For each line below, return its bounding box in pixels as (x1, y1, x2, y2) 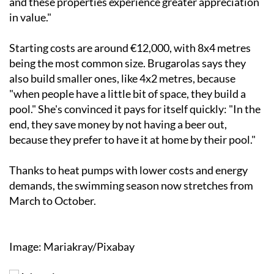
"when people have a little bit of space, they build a (9, 87, 246, 101)
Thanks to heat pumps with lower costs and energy (9, 163, 248, 177)
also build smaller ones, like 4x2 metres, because (9, 72, 235, 86)
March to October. (9, 194, 96, 208)
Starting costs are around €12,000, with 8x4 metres (9, 41, 251, 55)
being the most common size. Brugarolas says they (9, 56, 246, 70)
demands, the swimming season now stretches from (9, 179, 253, 193)
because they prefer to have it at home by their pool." (9, 133, 256, 147)
